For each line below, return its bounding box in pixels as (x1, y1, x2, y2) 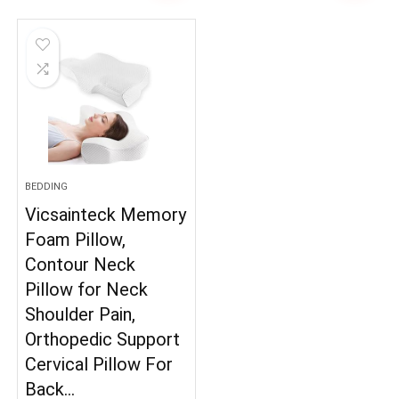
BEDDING (25, 180, 69, 192)
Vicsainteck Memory (25, 203, 187, 225)
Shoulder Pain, (25, 303, 136, 325)
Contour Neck (25, 253, 136, 275)
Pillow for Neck (25, 278, 149, 300)
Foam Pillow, (25, 228, 126, 250)
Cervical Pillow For (25, 353, 174, 375)
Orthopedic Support (25, 328, 181, 350)
